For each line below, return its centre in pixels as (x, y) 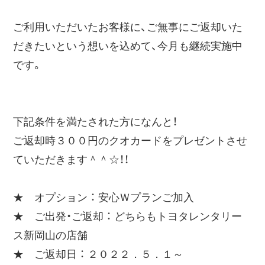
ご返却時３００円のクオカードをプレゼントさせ (130, 140)
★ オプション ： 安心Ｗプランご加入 (104, 197)
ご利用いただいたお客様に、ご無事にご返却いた (128, 27)
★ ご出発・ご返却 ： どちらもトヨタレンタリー (128, 216)
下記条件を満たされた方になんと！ (96, 122)
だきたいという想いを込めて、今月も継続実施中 (128, 46)
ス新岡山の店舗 (51, 235)
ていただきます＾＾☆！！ (71, 159)
